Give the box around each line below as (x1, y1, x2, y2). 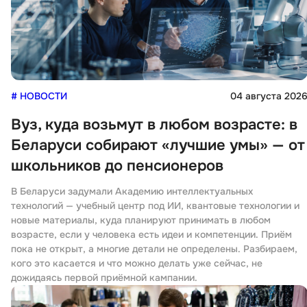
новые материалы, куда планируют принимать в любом (11, 214, 271, 227)
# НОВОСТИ (11, 90, 67, 103)
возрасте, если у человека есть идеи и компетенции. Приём (11, 228, 292, 241)
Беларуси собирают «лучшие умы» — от (11, 136, 305, 156)
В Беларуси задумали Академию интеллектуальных (11, 185, 253, 198)
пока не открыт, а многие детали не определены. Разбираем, (11, 243, 297, 256)
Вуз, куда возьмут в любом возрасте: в (11, 115, 297, 135)
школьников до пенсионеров (11, 156, 223, 176)
